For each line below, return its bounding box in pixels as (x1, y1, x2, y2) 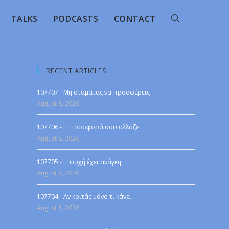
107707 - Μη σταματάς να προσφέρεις (37, 88, 150, 97)
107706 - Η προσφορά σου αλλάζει (37, 123, 142, 131)
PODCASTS (53, 13, 99, 25)
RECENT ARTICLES (46, 66, 107, 75)
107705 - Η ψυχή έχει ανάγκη (37, 157, 122, 166)
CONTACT (113, 13, 156, 25)
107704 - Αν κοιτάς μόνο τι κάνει (37, 192, 132, 201)
